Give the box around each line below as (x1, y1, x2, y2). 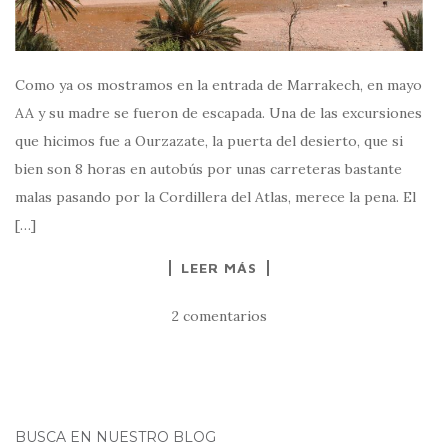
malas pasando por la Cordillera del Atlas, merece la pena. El (15, 187, 416, 206)
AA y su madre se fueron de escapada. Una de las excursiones (15, 103, 422, 122)
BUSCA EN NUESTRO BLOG (15, 427, 216, 446)
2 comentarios (171, 306, 267, 325)
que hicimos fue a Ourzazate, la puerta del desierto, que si (15, 131, 403, 150)
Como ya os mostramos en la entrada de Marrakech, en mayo (15, 75, 422, 94)
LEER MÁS (181, 258, 257, 276)
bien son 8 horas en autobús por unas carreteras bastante (15, 159, 402, 178)
